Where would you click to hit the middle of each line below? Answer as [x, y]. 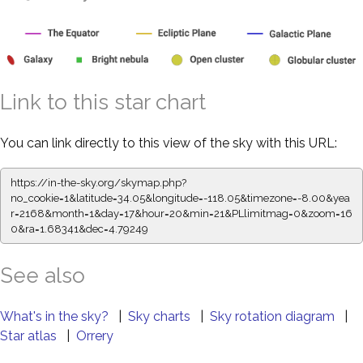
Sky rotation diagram [274, 316]
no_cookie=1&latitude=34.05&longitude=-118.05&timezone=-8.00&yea [180, 198]
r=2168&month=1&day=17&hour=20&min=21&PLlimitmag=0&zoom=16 [181, 213]
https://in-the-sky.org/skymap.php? [98, 182]
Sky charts [161, 316]
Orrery [95, 335]
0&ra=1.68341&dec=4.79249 [79, 228]
